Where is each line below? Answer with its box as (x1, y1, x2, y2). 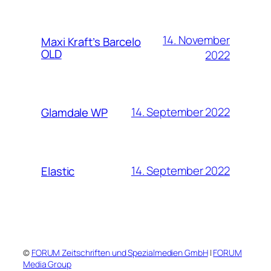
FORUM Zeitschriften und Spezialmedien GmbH (31, 246, 208, 258)
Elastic (41, 163, 75, 179)
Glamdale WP (41, 104, 108, 120)
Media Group (23, 258, 71, 270)
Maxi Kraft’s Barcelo (41, 33, 141, 50)
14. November (163, 31, 230, 48)
